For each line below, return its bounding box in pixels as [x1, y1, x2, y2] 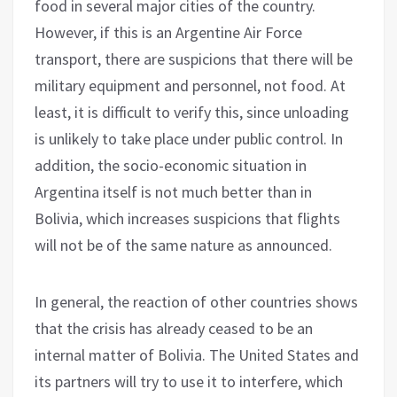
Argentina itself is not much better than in [35, 181, 312, 202]
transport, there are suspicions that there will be [35, 48, 353, 69]
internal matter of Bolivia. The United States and [35, 344, 359, 365]
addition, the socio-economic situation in [35, 154, 307, 175]
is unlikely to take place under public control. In [35, 128, 343, 149]
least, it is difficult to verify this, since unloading [35, 101, 349, 122]
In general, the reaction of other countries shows [35, 291, 358, 312]
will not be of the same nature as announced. [35, 234, 332, 255]
